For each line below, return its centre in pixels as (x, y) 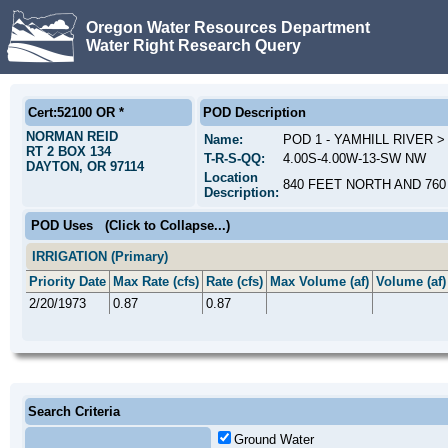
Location (231, 177)
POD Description (254, 112)
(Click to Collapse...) (167, 225)
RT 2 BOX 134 (68, 151)
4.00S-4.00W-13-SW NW (354, 158)
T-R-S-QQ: (234, 158)
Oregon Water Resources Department (228, 27)
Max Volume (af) (319, 281)
